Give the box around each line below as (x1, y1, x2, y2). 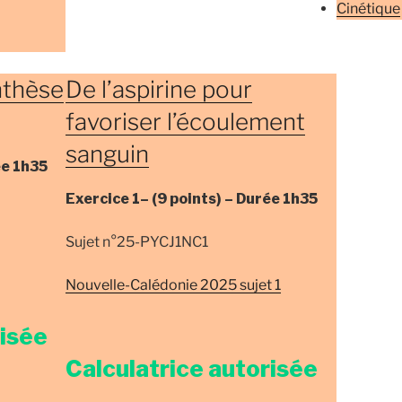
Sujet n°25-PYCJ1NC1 (66, 232, 209, 250)
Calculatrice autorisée (66, 354, 319, 382)
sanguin (66, 140, 150, 169)
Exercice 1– (66, 189, 153, 207)
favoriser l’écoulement (66, 108, 306, 136)
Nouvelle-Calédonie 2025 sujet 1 (66, 275, 282, 293)
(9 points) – (152, 189, 237, 207)
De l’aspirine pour (66, 75, 253, 104)
